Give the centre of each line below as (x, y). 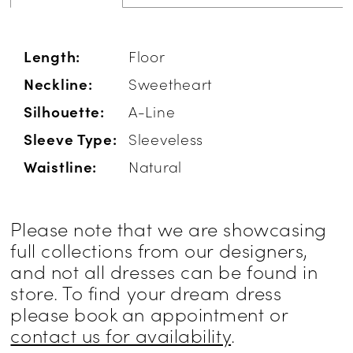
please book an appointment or (149, 314)
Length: (52, 56)
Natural (155, 166)
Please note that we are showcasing (169, 229)
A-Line (152, 111)
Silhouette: (64, 111)
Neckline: (58, 84)
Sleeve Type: (71, 139)
